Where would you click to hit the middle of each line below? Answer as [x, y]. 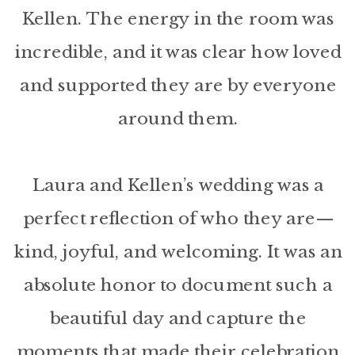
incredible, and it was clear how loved [178, 52]
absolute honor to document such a [178, 284]
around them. [178, 118]
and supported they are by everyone [178, 85]
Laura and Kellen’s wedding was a [178, 185]
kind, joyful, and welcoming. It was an [178, 251]
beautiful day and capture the [178, 318]
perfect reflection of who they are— [178, 218]
